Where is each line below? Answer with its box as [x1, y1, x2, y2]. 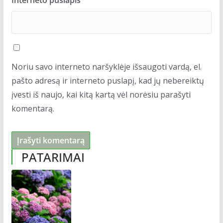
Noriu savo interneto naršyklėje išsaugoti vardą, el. [11, 61, 202, 72]
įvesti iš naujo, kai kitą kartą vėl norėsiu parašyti [11, 89, 191, 100]
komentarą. [11, 103, 54, 114]
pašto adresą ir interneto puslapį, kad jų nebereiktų [11, 75, 204, 86]
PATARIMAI [21, 148, 85, 165]
